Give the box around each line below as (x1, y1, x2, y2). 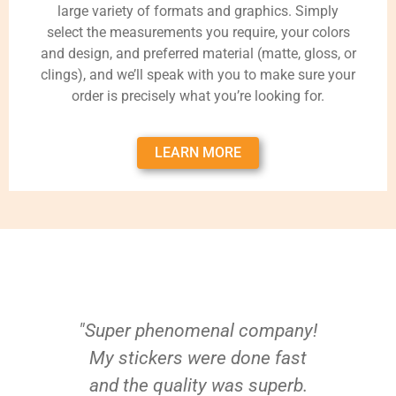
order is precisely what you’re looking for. (72, 87, 324, 104)
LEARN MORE (155, 143, 241, 161)
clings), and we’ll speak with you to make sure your (41, 65, 355, 83)
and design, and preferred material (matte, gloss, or (40, 44, 356, 62)
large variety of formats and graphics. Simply (57, 2, 339, 19)
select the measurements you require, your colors (46, 23, 350, 41)
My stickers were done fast (89, 346, 307, 369)
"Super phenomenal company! (79, 319, 317, 341)
